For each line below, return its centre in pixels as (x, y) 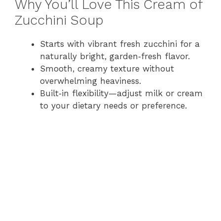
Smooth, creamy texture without (107, 69)
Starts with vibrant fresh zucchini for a (120, 44)
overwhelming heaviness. (91, 81)
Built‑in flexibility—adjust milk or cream (121, 93)
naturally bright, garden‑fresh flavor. (115, 56)
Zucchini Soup (59, 20)
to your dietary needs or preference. (113, 106)
